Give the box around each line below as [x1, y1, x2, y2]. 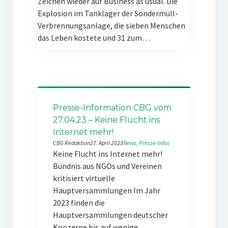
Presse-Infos [138, 139, 169, 147]
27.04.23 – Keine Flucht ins [52, 115, 160, 125]
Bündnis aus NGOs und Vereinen [52, 161, 162, 171]
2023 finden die [52, 197, 105, 208]
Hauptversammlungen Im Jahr [52, 185, 160, 195]
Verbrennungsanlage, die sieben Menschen [37, 20, 185, 31]
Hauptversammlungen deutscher [52, 210, 168, 220]
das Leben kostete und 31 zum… [37, 33, 150, 43]
